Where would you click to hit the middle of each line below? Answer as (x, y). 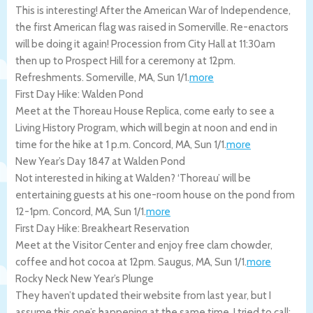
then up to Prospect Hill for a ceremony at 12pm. (125, 60)
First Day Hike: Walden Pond (79, 94)
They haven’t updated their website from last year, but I (143, 295)
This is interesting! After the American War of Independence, (153, 10)
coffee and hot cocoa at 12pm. (87, 262)
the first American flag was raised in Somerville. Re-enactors (152, 27)
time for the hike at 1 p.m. (74, 144)
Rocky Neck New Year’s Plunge (85, 278)
